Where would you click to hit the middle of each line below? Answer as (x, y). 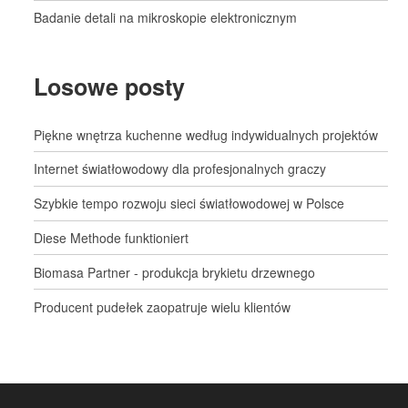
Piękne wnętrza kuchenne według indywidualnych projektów (206, 134)
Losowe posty (110, 86)
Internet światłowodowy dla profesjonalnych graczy (180, 169)
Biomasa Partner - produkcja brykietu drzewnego (175, 272)
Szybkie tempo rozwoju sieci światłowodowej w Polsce (189, 204)
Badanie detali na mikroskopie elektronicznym (166, 18)
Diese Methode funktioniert (112, 237)
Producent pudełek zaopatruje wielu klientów (163, 306)
